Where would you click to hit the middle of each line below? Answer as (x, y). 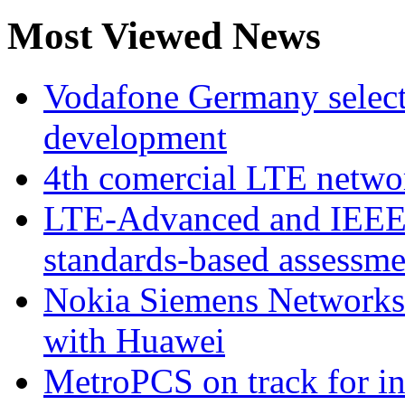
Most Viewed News (164, 36)
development (135, 137)
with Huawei (134, 341)
